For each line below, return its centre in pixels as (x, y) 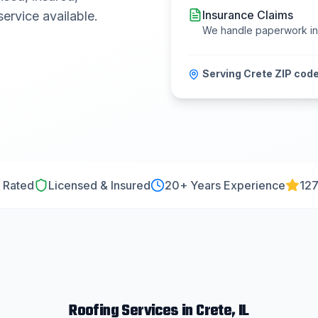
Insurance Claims (248, 15)
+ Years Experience (232, 185)
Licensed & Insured (99, 185)
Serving (223, 73)
